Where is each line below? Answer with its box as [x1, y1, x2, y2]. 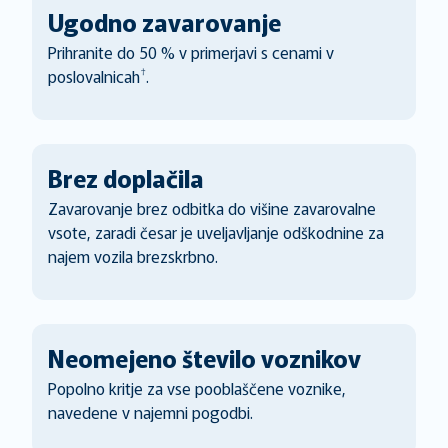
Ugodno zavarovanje [48, 4, 281, 39]
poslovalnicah [48, 64, 140, 88]
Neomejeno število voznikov [48, 340, 361, 375]
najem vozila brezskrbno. [48, 244, 218, 268]
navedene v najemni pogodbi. [48, 400, 253, 424]
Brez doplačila [48, 160, 204, 195]
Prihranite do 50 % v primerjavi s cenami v [48, 40, 334, 64]
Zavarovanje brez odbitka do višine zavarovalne [48, 196, 376, 220]
